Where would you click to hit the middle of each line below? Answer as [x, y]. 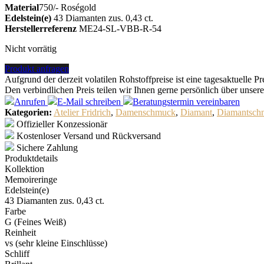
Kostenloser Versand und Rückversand [89, 136]
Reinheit [20, 232]
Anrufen [30, 101]
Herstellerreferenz [41, 28]
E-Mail [70, 101]
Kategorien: [28, 112]
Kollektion [24, 169]
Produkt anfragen [37, 68]
